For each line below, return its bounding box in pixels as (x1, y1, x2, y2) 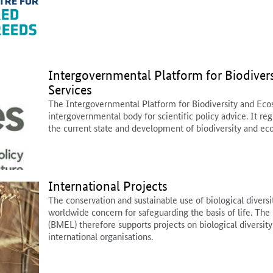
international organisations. (48, 230, 153, 243)
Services (48, 82, 92, 98)
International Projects (48, 179, 168, 194)
